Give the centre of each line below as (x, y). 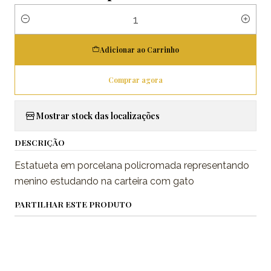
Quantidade (38, 26)
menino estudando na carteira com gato (106, 181)
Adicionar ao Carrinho (139, 49)
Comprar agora (135, 80)
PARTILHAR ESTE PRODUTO (73, 204)
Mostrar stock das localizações (98, 116)
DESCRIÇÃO (40, 142)
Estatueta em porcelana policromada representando (132, 165)
